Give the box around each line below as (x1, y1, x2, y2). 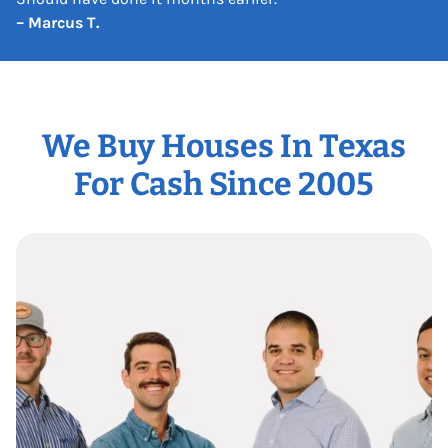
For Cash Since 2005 (74, 164, 374, 203)
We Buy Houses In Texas (42, 126, 406, 165)
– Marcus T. (16, 12, 99, 32)
